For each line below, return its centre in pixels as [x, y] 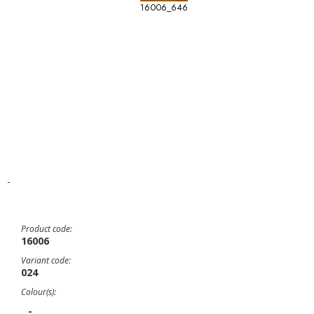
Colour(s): [39, 292]
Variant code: [46, 260]
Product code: [47, 229]
